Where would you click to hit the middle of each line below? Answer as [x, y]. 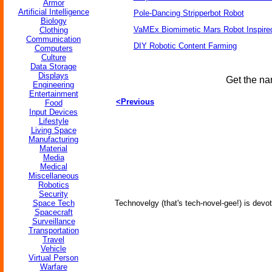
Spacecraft [53, 212]
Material [53, 148]
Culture [53, 57]
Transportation [53, 230]
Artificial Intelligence [53, 12]
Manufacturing [53, 139]
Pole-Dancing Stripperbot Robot [189, 13]
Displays [53, 76]
